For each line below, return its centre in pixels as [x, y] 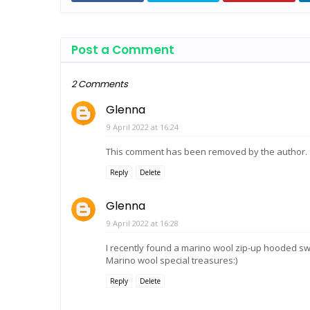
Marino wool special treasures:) [172, 260]
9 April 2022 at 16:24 [143, 127]
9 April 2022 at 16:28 [143, 223]
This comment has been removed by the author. [207, 152]
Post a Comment [123, 50]
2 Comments [100, 84]
